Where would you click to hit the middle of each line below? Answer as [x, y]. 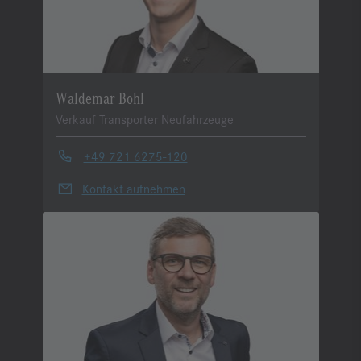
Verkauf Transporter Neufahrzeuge [144, 118]
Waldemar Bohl [100, 97]
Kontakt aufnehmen [133, 188]
